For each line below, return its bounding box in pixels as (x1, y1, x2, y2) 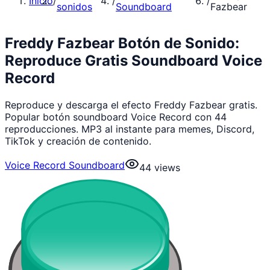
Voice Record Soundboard (5, 159, 125, 171)
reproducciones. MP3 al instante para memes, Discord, (5, 122, 254, 135)
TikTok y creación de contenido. (5, 134, 151, 147)
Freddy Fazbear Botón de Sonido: (5, 34, 239, 52)
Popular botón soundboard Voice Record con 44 (5, 110, 227, 123)
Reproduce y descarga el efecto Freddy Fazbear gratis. (5, 98, 257, 111)
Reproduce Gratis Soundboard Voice (5, 51, 262, 69)
